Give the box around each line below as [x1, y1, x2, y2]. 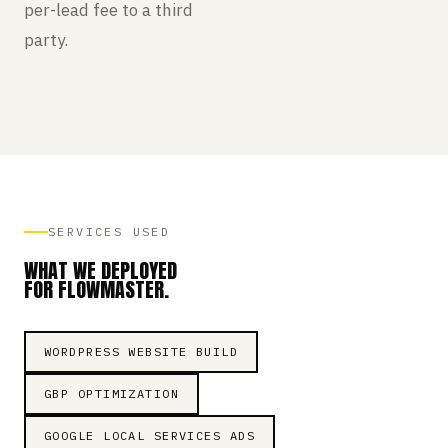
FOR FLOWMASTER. [24, 274, 169, 305]
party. [24, 29, 68, 51]
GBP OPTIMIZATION [44, 386, 180, 401]
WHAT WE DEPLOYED [24, 255, 177, 286]
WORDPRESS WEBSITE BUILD [44, 344, 239, 359]
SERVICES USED [48, 224, 171, 239]
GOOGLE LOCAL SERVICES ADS [44, 428, 255, 443]
